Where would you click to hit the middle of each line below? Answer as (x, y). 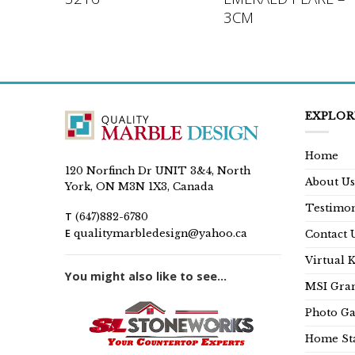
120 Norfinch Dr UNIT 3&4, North (158, 170)
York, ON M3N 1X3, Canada (139, 186)
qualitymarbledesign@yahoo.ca (160, 233)
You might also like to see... (146, 277)
